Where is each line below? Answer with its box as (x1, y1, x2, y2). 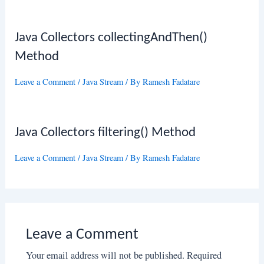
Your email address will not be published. (25, 249, 184, 262)
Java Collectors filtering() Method (15, 126, 196, 140)
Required (186, 249, 222, 262)
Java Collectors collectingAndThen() (15, 31, 208, 45)
